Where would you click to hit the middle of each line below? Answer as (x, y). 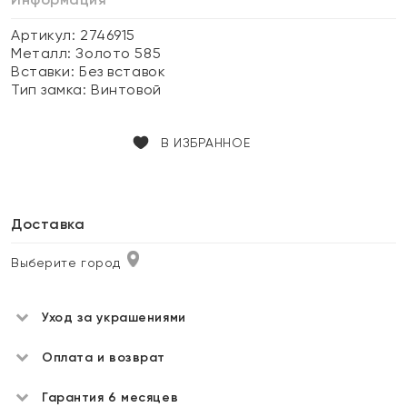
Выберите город (66, 263)
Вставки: (45, 71)
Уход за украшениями (114, 318)
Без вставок (123, 71)
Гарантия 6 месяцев (110, 397)
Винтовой (126, 89)
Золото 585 (119, 53)
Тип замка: (51, 89)
